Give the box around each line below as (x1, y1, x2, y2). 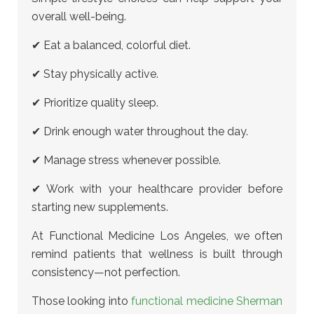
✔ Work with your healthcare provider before (32, 182, 282, 196)
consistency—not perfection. (32, 266, 180, 279)
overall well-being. (32, 10, 126, 23)
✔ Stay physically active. (32, 67, 158, 81)
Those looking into (32, 294, 132, 308)
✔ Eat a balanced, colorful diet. (32, 39, 191, 52)
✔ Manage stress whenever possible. (32, 153, 221, 167)
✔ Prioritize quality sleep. (32, 96, 158, 109)
